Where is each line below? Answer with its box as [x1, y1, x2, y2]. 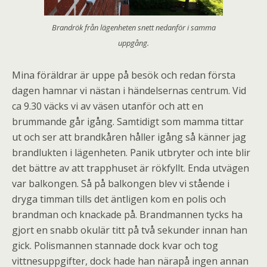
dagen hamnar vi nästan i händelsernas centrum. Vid [12, 84, 246, 98]
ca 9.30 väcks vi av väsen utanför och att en [12, 100, 203, 113]
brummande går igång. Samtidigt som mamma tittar [12, 115, 244, 129]
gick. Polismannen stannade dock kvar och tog [12, 239, 218, 253]
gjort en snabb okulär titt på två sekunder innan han [12, 223, 247, 237]
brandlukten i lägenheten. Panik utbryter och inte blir [12, 146, 250, 160]
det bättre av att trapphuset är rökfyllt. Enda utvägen [12, 162, 249, 175]
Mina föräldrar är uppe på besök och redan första [12, 69, 235, 82]
